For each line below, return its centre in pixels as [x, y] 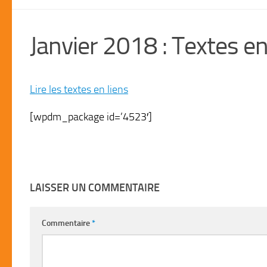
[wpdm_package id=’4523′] [91, 117]
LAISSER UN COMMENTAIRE [95, 187]
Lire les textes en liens [79, 89]
